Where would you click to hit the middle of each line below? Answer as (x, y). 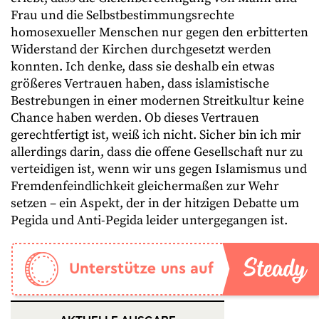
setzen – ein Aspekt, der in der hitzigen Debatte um (155, 203)
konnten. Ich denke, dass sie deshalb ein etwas (143, 67)
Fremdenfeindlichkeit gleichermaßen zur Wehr (145, 186)
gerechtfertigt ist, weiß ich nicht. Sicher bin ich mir (156, 135)
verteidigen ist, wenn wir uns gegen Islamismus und (159, 169)
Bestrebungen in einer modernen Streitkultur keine (157, 101)
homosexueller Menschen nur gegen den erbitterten (159, 32)
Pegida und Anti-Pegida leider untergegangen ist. (149, 220)
